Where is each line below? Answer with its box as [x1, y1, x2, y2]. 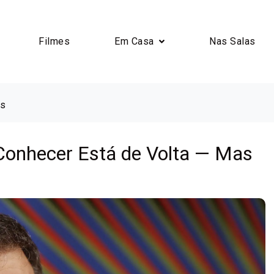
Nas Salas [209, 35, 256, 47]
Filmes [39, 35, 70, 47]
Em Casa [114, 35, 154, 47]
